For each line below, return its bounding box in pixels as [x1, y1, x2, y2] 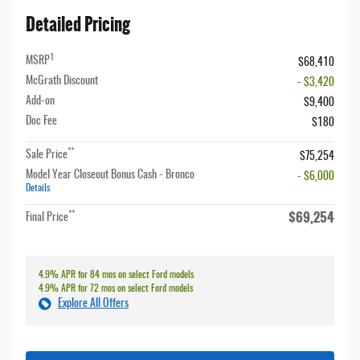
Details [26, 183, 50, 194]
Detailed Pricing [26, 11, 130, 39]
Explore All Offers [58, 298, 129, 310]
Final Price [26, 212, 68, 224]
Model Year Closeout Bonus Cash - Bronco [26, 170, 194, 182]
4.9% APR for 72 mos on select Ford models [39, 284, 193, 294]
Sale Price [26, 149, 67, 162]
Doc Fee [26, 116, 57, 128]
